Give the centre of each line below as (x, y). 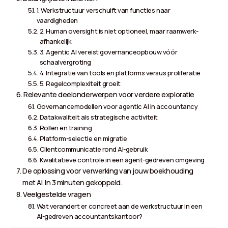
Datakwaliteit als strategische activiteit (99, 117)
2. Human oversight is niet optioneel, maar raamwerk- (119, 31)
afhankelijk (55, 41)
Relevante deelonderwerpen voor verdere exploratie (109, 94)
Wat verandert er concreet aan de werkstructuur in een (119, 206)
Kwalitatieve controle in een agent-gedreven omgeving (122, 160)
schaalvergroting (65, 62)
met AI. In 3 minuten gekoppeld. (72, 182)
